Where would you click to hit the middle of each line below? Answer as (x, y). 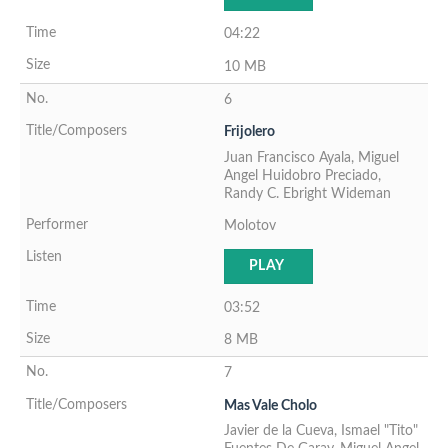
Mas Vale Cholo (270, 405)
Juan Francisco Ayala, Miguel (311, 157)
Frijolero (249, 132)
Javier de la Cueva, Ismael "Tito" (321, 431)
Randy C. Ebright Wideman (307, 193)
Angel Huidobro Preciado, (302, 175)
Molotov (250, 225)
